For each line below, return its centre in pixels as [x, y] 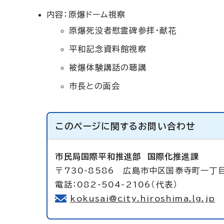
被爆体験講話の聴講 [108, 67]
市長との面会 [95, 86]
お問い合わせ [167, 126]
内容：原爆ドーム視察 [86, 14]
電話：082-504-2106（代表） [116, 184]
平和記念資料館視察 [108, 49]
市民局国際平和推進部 [101, 156]
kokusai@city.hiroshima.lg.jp [143, 198]
